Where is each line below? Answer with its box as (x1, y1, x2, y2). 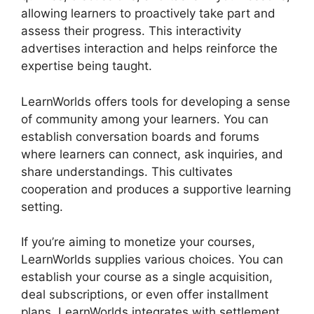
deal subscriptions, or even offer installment (21, 287, 268, 302)
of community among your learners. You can (21, 111, 268, 126)
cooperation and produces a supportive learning (21, 182, 291, 196)
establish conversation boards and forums (21, 129, 259, 144)
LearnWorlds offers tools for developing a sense (21, 94, 290, 109)
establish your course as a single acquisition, (21, 270, 273, 285)
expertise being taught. (21, 59, 152, 74)
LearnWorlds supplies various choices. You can (21, 252, 283, 267)
